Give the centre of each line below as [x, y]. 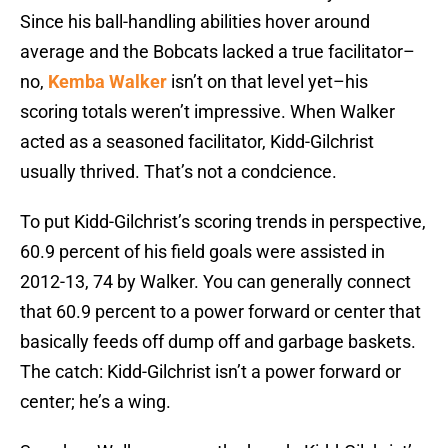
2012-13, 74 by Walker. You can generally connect [215, 282]
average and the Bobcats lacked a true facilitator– [217, 52]
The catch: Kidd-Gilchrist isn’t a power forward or [210, 372]
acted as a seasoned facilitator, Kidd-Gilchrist [197, 142]
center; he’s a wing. [95, 402]
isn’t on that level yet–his [267, 82]
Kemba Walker [107, 82]
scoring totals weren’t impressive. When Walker [207, 112]
